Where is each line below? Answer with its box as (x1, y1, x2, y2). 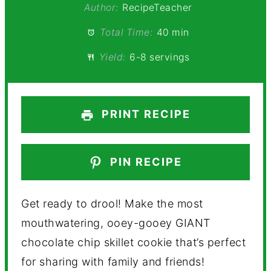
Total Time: (97, 26, 153, 38)
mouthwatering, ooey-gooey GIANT (21, 216, 211, 229)
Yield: (96, 51, 126, 63)
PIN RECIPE (106, 155, 183, 168)
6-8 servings (129, 51, 190, 63)
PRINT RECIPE (98, 108, 191, 121)
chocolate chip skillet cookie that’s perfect (21, 235, 246, 249)
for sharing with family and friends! (21, 255, 208, 268)
